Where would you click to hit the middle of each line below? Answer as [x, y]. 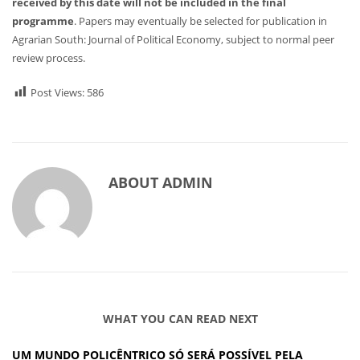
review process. [49, 57]
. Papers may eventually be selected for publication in [200, 20]
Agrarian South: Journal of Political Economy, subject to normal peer [173, 39]
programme [43, 20]
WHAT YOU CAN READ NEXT [180, 318]
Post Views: [57, 92]
